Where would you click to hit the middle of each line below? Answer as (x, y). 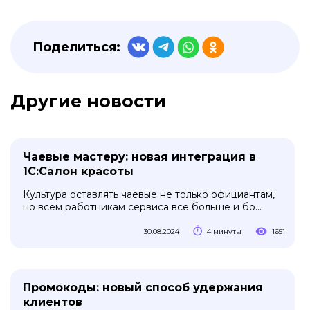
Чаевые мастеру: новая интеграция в (139, 157)
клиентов (53, 302)
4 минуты (224, 231)
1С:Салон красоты (78, 171)
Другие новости (88, 101)
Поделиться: (76, 47)
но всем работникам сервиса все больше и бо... (142, 207)
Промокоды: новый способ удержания (143, 288)
